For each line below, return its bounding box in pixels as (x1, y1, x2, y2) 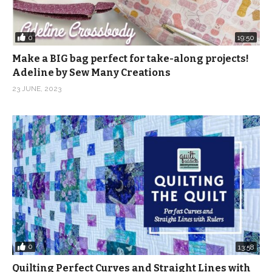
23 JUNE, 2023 (12, 84, 61, 93)
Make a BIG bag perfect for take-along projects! (12, 53, 249, 65)
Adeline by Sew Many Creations (12, 67, 171, 79)
